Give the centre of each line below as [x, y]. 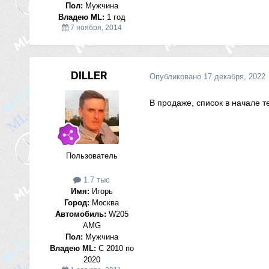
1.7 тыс [96, 180]
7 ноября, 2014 [96, 28]
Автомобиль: [80, 214]
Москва [104, 202]
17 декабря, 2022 [234, 77]
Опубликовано [176, 77]
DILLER [89, 76]
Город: [77, 202]
